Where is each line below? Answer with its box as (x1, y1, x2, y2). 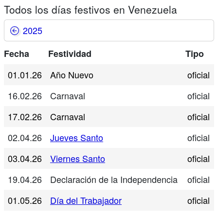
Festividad (48, 47, 91, 60)
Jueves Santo (50, 131, 103, 144)
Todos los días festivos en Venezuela (4, 2, 177, 17)
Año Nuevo (50, 68, 93, 81)
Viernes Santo (50, 152, 105, 164)
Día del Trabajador (50, 194, 122, 206)
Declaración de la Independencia (50, 173, 178, 185)
